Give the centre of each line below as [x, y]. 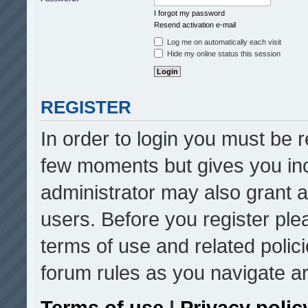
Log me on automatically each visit [223, 42]
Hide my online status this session [223, 54]
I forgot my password [189, 13]
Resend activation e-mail [195, 25]
